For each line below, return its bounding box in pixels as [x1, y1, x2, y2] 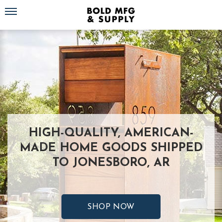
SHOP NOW [87, 203, 135, 211]
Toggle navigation [10, 2, 45, 12]
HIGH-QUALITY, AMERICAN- [28, 127, 194, 139]
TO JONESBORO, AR [52, 157, 170, 169]
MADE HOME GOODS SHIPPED [19, 142, 203, 154]
